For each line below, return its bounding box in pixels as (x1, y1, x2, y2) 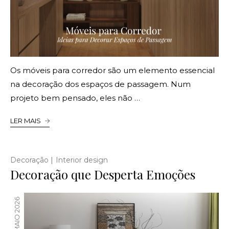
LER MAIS (10, 116, 41, 125)
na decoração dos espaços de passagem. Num (10, 79, 191, 89)
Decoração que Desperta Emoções (10, 166, 195, 182)
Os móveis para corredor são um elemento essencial (10, 65, 215, 75)
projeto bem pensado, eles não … (10, 93, 140, 103)
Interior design (56, 155, 108, 165)
